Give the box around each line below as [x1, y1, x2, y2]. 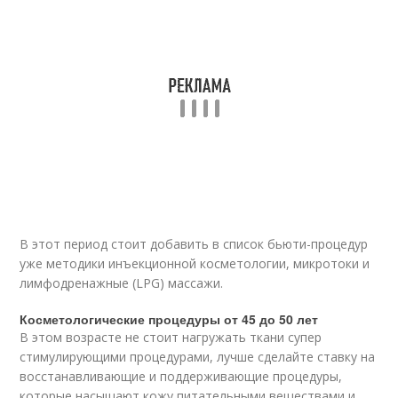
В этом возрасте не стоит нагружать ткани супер [20, 329, 322, 346]
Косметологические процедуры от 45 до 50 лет [20, 310, 319, 329]
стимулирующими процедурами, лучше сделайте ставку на [20, 348, 376, 366]
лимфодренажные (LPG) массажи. [20, 275, 224, 292]
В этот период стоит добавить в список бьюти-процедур [20, 235, 369, 253]
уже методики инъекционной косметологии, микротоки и [20, 255, 370, 273]
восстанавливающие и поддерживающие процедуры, [20, 368, 343, 386]
